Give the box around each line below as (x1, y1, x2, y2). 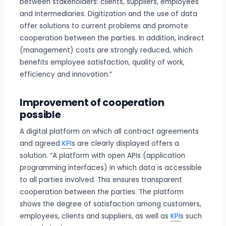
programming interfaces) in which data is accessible (19, 163, 202, 173)
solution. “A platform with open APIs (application (19, 151, 185, 161)
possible (19, 107, 61, 122)
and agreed (19, 139, 62, 149)
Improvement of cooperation (19, 95, 164, 109)
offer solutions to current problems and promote (19, 21, 188, 31)
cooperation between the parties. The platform (19, 187, 184, 197)
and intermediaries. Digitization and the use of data (19, 9, 197, 19)
